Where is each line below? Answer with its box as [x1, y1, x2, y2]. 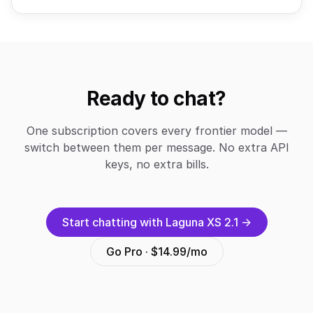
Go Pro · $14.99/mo [105, 245, 208, 259]
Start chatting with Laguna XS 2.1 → [61, 215, 252, 229]
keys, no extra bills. [104, 157, 209, 171]
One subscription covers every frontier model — [26, 124, 287, 138]
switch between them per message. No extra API [24, 140, 289, 154]
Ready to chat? [87, 87, 226, 110]
